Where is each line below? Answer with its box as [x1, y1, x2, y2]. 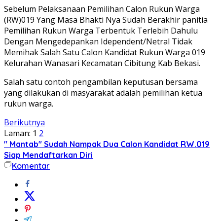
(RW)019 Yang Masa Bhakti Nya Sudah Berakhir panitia [4, 14, 208, 25]
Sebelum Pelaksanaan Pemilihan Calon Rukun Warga [4, 3, 200, 14]
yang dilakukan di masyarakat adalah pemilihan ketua [4, 87, 202, 98]
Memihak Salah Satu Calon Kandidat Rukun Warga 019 [4, 46, 205, 58]
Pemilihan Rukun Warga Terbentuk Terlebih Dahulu [4, 25, 198, 36]
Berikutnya [4, 116, 45, 128]
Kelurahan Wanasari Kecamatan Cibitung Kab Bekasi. [4, 57, 200, 69]
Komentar [12, 160, 50, 171]
